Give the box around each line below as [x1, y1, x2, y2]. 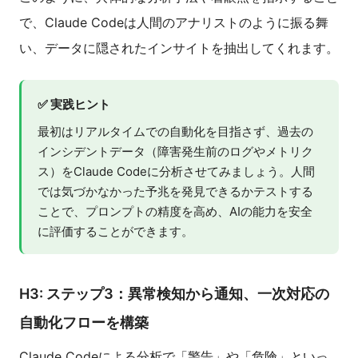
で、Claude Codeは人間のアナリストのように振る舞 [19, 14, 328, 31]
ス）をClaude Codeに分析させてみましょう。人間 [38, 164, 315, 180]
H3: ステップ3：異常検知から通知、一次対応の [19, 285, 329, 303]
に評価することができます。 [38, 224, 193, 240]
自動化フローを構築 [19, 314, 149, 332]
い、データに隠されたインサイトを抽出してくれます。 [19, 40, 339, 57]
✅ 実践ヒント [38, 97, 110, 113]
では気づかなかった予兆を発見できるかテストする [38, 184, 313, 200]
